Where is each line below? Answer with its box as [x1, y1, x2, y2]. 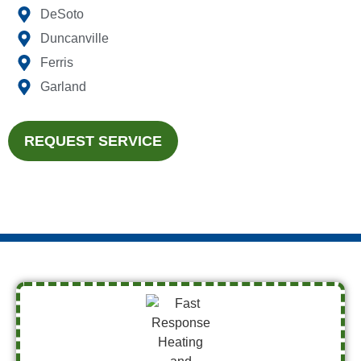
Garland [40, 80, 86, 94]
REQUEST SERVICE [24, 133, 162, 150]
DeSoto [40, 7, 84, 22]
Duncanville [40, 31, 109, 46]
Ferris [40, 56, 73, 70]
